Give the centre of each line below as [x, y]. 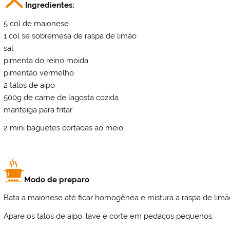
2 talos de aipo [30, 85]
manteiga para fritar [38, 110]
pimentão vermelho [39, 73]
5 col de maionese [36, 23]
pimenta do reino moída [46, 60]
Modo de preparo [57, 179]
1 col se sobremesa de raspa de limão [70, 36]
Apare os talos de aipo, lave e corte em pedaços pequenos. [109, 216]
